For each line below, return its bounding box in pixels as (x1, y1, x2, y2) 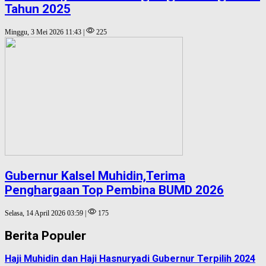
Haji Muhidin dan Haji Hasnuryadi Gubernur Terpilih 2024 (5, 253, 255, 265)
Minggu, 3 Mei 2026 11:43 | (5, 28, 86, 37)
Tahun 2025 (5, 1, 71, 16)
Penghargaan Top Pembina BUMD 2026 (5, 182, 224, 197)
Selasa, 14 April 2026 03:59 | (5, 210, 88, 218)
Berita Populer (5, 228, 86, 243)
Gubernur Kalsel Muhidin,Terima (5, 168, 185, 183)
